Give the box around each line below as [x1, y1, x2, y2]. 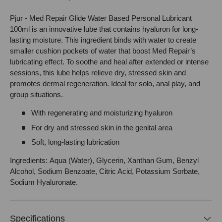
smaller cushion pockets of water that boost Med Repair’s [10, 47, 196, 55]
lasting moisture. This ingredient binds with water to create [10, 36, 196, 45]
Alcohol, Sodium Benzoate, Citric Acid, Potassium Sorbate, [10, 167, 200, 176]
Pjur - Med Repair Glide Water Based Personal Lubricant [10, 14, 192, 23]
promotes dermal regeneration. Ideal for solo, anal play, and [10, 79, 200, 88]
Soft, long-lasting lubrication [31, 138, 119, 147]
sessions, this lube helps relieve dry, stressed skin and [10, 68, 186, 77]
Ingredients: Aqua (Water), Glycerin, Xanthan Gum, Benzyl [10, 156, 199, 165]
